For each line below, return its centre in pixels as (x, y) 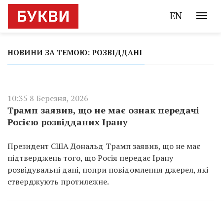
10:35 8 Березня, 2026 (48, 98)
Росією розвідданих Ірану (68, 122)
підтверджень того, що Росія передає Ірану (90, 158)
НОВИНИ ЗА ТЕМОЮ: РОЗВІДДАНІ (75, 52)
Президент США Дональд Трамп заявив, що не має (104, 146)
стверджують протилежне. (58, 182)
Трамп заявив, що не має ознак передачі (103, 110)
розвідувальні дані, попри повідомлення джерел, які (108, 170)
